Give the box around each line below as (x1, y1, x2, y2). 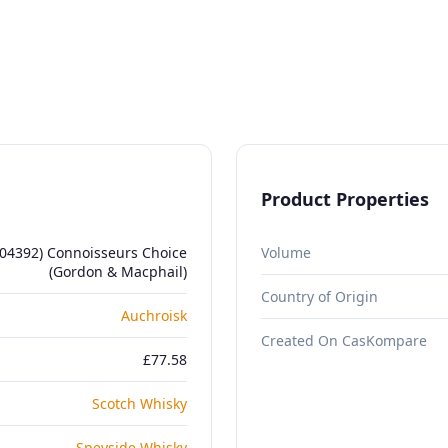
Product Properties (261, 186, 429, 211)
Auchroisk (121, 305, 187, 325)
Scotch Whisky (92, 393, 187, 413)
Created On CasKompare (261, 330, 427, 350)
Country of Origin (261, 286, 378, 306)
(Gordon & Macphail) (49, 261, 187, 281)
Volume (261, 242, 311, 262)
